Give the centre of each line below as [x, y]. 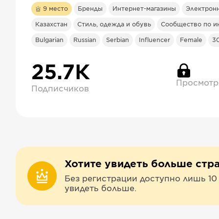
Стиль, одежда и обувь [114, 24]
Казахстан [51, 24]
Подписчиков [60, 89]
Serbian [118, 40]
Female [191, 40]
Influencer [154, 40]
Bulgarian [49, 40]
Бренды [90, 9]
